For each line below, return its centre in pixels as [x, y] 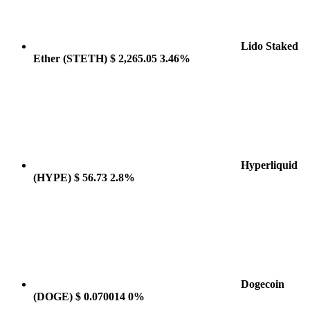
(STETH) [85, 58]
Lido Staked [270, 46]
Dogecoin [263, 284]
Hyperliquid [269, 165]
